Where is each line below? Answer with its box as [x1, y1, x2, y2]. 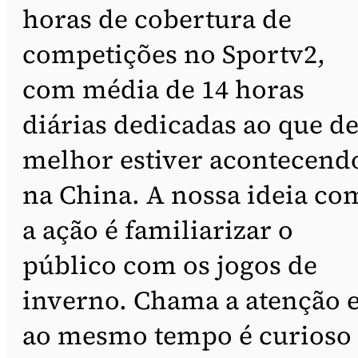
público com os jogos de [22, 248, 317, 284]
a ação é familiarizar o [22, 213, 293, 249]
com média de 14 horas [22, 72, 304, 108]
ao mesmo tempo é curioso [22, 318, 352, 354]
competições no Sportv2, [22, 37, 325, 73]
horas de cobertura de [22, 2, 292, 38]
